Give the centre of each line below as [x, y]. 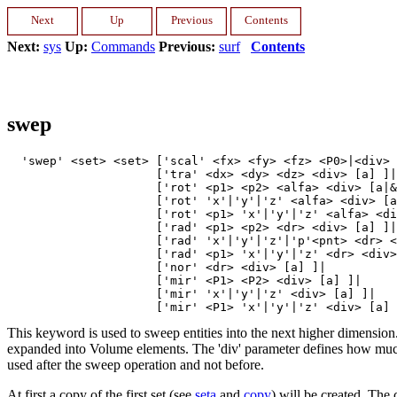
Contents [278, 47]
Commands [123, 47]
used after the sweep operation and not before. [136, 364]
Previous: [187, 47]
